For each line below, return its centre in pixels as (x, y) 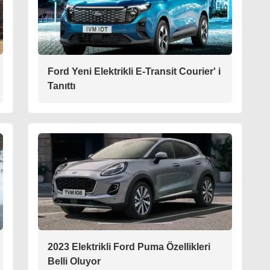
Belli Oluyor (74, 261)
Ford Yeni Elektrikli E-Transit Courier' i (134, 71)
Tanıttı (61, 86)
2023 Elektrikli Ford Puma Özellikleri (129, 246)
